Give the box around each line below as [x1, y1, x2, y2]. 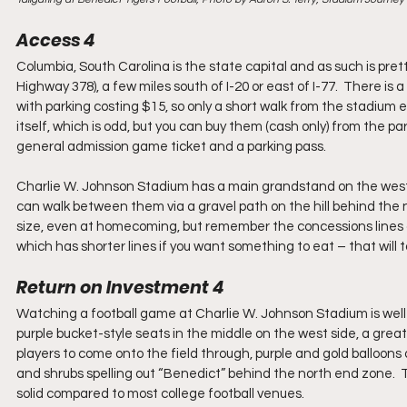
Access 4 [16, 28, 94, 53]
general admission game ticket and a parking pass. [16, 140, 326, 154]
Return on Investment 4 [16, 275, 223, 300]
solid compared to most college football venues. [16, 387, 304, 401]
